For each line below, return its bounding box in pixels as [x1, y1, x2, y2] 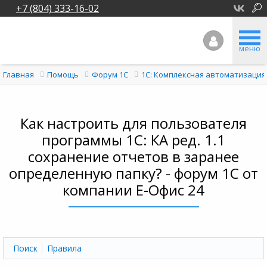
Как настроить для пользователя [20, 113, 247, 133]
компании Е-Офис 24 [63, 180, 204, 200]
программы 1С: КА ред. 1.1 [42, 130, 225, 150]
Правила [46, 243, 82, 254]
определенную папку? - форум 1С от [9, 163, 258, 183]
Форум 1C [92, 69, 128, 80]
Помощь [47, 69, 79, 80]
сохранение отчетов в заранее [28, 147, 239, 166]
